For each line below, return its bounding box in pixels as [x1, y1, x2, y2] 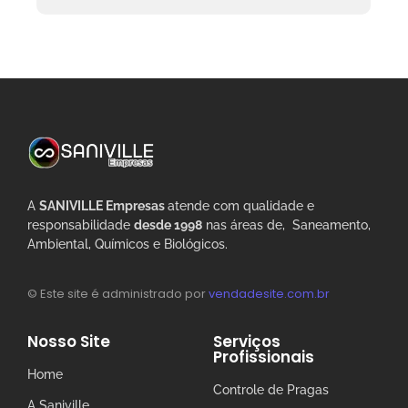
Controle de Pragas [213, 382, 329, 397]
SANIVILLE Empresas [39, 198, 168, 213]
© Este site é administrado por [27, 285, 209, 303]
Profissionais [213, 345, 314, 368]
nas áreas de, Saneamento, [202, 217, 371, 232]
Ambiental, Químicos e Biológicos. [27, 236, 228, 251]
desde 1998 [134, 217, 202, 232]
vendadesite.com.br [209, 285, 330, 303]
